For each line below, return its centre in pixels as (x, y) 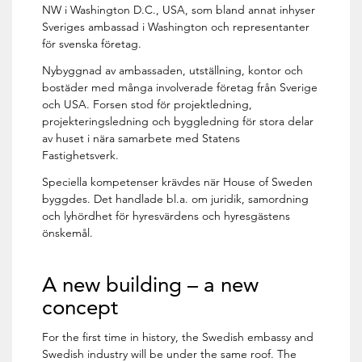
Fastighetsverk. (81, 156)
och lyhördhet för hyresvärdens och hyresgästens (166, 216)
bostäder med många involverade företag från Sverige (180, 88)
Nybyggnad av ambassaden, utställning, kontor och (173, 71)
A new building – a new (151, 285)
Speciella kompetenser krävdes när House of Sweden (178, 182)
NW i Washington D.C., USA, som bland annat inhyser (179, 10)
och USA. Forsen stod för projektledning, (147, 105)
